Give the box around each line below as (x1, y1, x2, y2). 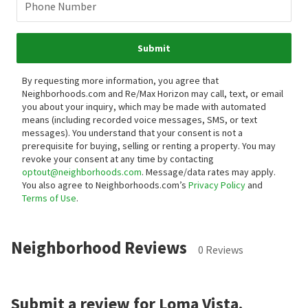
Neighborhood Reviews (11, 236, 187, 259)
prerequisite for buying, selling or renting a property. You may (22, 140, 276, 153)
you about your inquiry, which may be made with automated (22, 100, 266, 113)
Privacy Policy (188, 179, 245, 192)
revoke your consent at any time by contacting (22, 153, 214, 166)
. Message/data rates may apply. (142, 166, 276, 179)
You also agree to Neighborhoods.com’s (22, 179, 188, 192)
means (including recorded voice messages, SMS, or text (22, 113, 257, 126)
